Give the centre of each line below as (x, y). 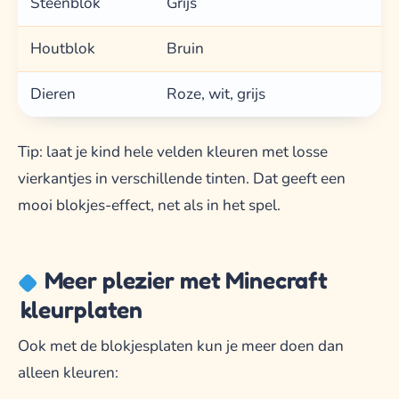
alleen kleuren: (68, 372)
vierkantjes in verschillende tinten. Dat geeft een (182, 178)
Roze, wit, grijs (216, 94)
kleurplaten (81, 309)
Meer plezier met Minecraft (186, 280)
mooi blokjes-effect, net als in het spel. (149, 205)
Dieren (53, 94)
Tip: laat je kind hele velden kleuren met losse (173, 151)
